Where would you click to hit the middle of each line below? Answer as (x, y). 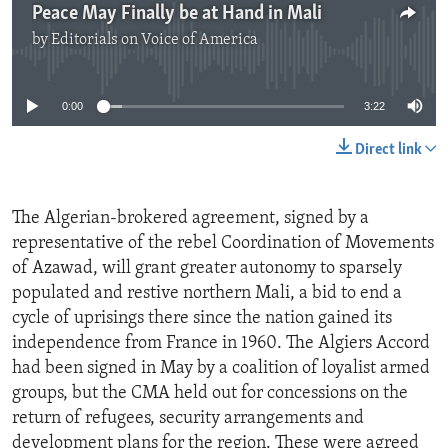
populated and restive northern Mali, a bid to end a (207, 294)
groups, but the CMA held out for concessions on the (210, 394)
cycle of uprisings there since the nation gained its (202, 319)
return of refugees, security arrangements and (188, 419)
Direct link (388, 150)
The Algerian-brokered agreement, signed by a (190, 219)
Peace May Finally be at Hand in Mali (177, 14)
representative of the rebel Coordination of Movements (223, 244)
